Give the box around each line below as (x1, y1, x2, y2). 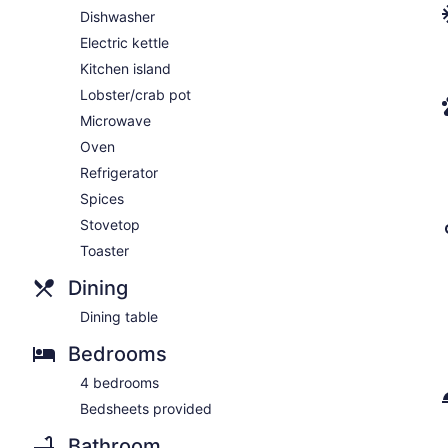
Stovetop (80, 215, 140, 233)
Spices (80, 189, 124, 207)
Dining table (80, 307, 158, 325)
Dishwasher (80, 7, 155, 25)
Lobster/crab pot (80, 85, 191, 103)
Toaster (80, 241, 129, 259)
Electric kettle (80, 33, 169, 51)
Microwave (80, 111, 151, 129)
